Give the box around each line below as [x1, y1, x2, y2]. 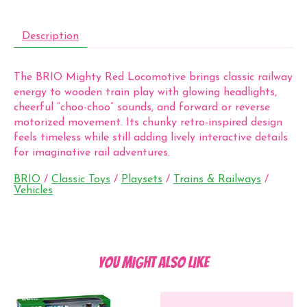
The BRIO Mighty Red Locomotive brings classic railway [14, 72, 293, 84]
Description [22, 31, 79, 42]
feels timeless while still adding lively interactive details [14, 132, 288, 144]
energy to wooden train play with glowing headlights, [14, 87, 277, 99]
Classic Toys [51, 174, 110, 186]
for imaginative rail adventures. [14, 147, 170, 159]
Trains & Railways [173, 174, 261, 186]
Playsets [121, 174, 162, 186]
